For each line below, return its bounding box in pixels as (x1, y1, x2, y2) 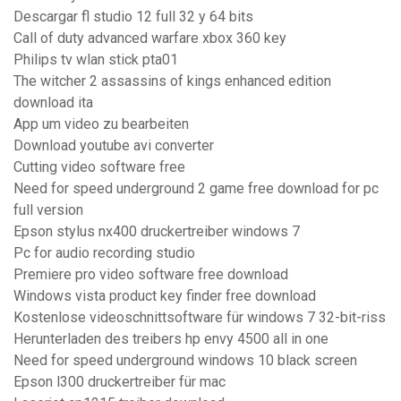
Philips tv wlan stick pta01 (13, 51, 178, 69)
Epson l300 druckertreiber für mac (13, 373, 226, 391)
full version (13, 201, 83, 219)
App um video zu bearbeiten (13, 115, 189, 133)
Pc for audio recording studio (13, 244, 195, 262)
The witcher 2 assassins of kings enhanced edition (13, 73, 331, 90)
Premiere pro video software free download (13, 266, 288, 284)
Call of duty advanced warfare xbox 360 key (13, 30, 286, 47)
